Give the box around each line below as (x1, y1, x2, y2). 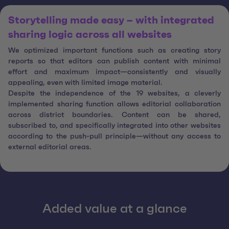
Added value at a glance (42, 202, 187, 216)
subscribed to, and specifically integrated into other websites (8, 122, 221, 130)
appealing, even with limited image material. (8, 79, 163, 87)
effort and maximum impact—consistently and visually (8, 68, 221, 76)
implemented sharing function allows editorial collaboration (8, 101, 221, 108)
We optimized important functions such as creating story (8, 47, 221, 55)
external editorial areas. (8, 144, 91, 151)
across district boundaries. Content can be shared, (8, 111, 221, 119)
